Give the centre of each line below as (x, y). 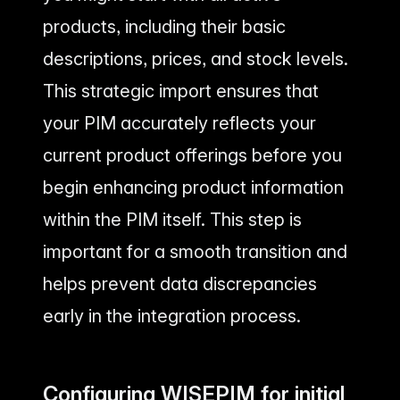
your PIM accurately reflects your (179, 123)
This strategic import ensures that (181, 91)
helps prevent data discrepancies (180, 283)
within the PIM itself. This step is (172, 219)
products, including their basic (164, 26)
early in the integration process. (172, 316)
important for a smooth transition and (195, 251)
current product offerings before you (192, 155)
